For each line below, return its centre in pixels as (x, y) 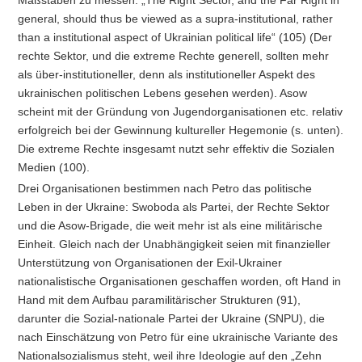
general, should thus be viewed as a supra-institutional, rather (176, 18)
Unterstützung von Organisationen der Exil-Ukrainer (150, 263)
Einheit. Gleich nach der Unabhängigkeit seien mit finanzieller (175, 244)
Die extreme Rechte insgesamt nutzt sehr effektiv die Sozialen (177, 148)
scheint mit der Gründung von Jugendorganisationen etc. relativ (181, 111)
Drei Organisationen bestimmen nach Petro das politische (165, 189)
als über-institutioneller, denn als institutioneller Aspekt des (167, 74)
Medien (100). (54, 167)
